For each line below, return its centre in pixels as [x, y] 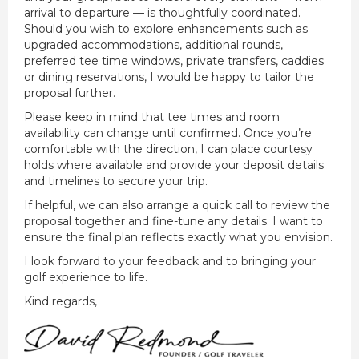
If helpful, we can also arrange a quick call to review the [177, 206]
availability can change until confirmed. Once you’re [168, 133]
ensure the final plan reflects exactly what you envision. [178, 238]
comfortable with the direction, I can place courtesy [168, 149]
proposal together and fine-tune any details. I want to [173, 222]
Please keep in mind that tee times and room [152, 117]
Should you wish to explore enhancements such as [166, 29]
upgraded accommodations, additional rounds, [153, 45]
